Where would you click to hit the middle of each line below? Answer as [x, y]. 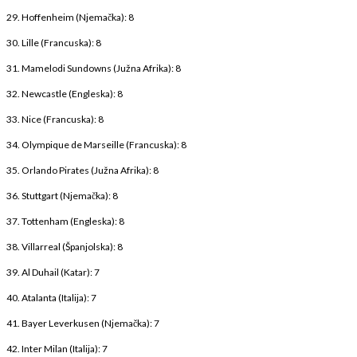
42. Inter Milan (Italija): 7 [57, 348]
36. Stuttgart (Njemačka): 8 [62, 195]
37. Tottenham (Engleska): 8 [65, 221]
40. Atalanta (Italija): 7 [51, 297]
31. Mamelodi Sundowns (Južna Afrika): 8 [94, 68]
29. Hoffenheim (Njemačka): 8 [70, 17]
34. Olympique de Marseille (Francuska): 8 [96, 144]
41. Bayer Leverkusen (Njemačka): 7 [83, 323]
